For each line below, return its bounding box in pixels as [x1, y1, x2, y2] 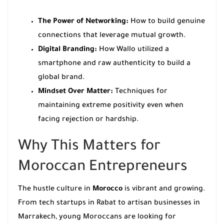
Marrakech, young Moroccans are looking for [18, 213, 176, 222]
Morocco [92, 185, 122, 194]
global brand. [38, 74, 85, 82]
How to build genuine [128, 18, 205, 26]
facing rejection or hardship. [38, 116, 139, 124]
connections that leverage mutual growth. [38, 32, 186, 40]
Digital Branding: [38, 46, 97, 54]
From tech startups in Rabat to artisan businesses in [18, 199, 200, 208]
